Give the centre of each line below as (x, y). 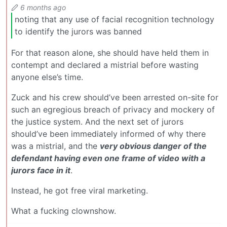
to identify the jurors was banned (78, 32)
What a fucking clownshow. (64, 211)
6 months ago (43, 7)
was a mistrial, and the (55, 146)
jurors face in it (41, 170)
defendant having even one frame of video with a (108, 158)
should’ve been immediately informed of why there (108, 134)
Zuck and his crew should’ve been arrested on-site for (115, 97)
